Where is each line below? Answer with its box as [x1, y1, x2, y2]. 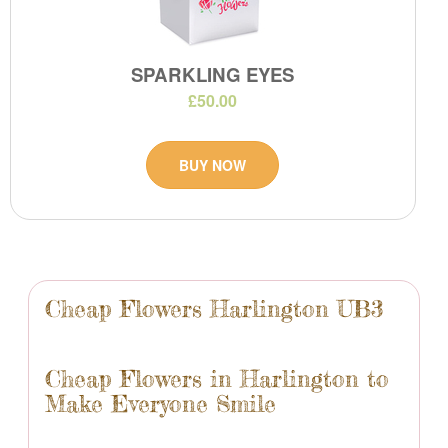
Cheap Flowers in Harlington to [45, 364, 389, 393]
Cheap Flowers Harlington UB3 [45, 294, 383, 323]
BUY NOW [179, 155, 247, 176]
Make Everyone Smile [45, 389, 276, 418]
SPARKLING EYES [131, 60, 295, 88]
